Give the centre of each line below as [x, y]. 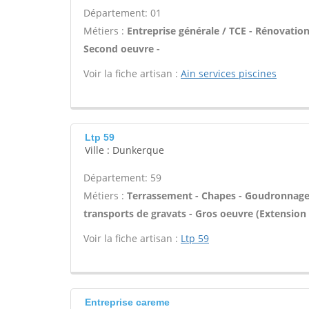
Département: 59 [122, 178]
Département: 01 [122, 13]
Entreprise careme [127, 302]
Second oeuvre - [122, 49]
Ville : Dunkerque [124, 150]
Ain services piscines [229, 73]
